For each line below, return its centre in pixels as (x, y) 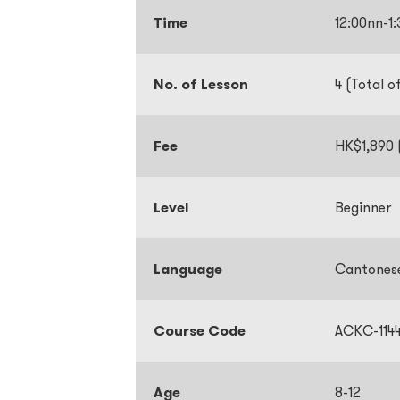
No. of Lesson (201, 84)
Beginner (363, 207)
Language (188, 269)
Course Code (201, 331)
